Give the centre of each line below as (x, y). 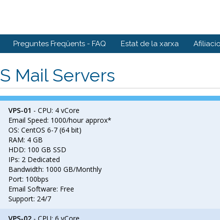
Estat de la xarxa (150, 44)
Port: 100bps (28, 179)
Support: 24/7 (30, 199)
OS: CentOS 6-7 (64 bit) (45, 130)
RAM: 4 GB (26, 140)
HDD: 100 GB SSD (37, 150)
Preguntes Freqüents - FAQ (60, 44)
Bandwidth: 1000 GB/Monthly (55, 169)
